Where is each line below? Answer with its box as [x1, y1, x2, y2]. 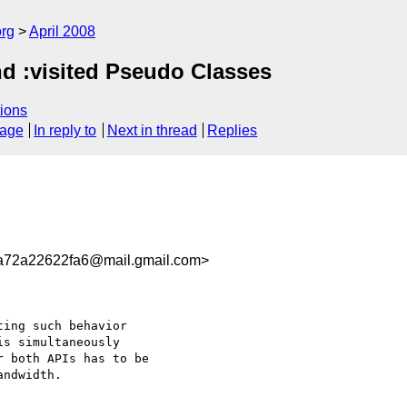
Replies [207, 123, 258, 139]
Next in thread [106, 123, 197, 139]
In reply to [34, 123, 97, 139]
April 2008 [29, 24, 95, 39]
